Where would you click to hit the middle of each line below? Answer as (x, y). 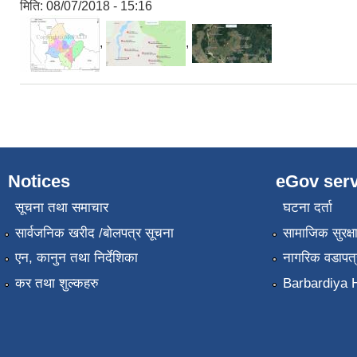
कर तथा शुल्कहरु (57, 283)
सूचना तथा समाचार (61, 208)
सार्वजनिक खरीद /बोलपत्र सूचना (94, 233)
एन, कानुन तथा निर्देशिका (76, 258)
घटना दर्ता (307, 208)
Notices (39, 181)
